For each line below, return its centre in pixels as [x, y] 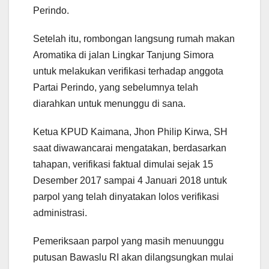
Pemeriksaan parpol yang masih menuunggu [128, 241]
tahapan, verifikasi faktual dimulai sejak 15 [123, 164]
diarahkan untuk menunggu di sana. [109, 103]
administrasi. [60, 213]
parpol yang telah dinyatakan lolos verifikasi [126, 196]
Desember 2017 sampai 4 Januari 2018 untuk [130, 180]
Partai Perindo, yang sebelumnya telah [116, 87]
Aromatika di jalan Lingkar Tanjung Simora [123, 55]
